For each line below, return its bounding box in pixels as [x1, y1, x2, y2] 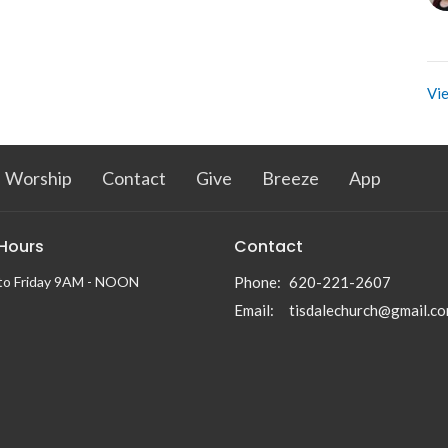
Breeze [262, 167, 319, 190]
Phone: [234, 272, 281, 291]
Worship [5, 167, 72, 190]
